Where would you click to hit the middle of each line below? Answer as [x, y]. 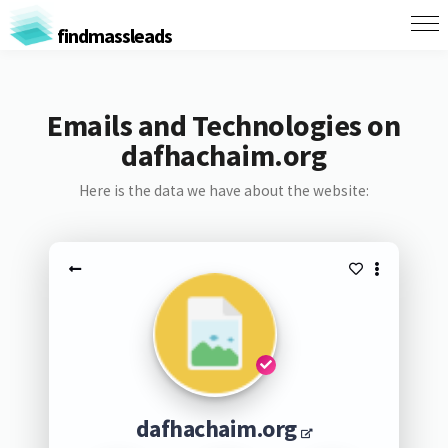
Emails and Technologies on [224, 125]
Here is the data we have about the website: [223, 190]
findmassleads [112, 35]
